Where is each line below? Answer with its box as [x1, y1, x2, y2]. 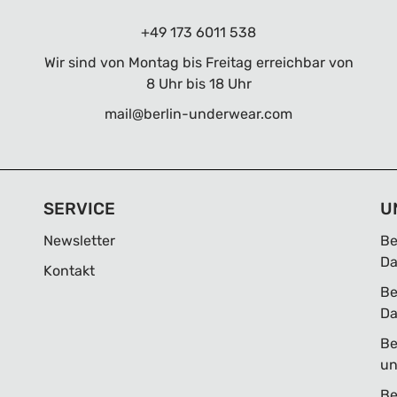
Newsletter [43, 232, 115, 249]
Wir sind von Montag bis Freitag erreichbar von [43, 54, 354, 71]
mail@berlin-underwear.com [105, 105, 292, 122]
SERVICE [43, 198, 115, 219]
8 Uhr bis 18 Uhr [145, 75, 252, 92]
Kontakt [43, 262, 95, 279]
